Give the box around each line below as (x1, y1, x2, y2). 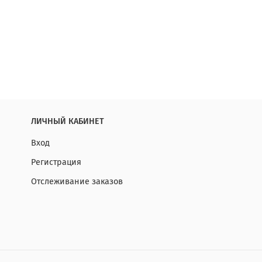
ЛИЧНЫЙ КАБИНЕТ (31, 116, 104, 127)
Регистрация (31, 157, 81, 168)
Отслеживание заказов (31, 177, 123, 187)
